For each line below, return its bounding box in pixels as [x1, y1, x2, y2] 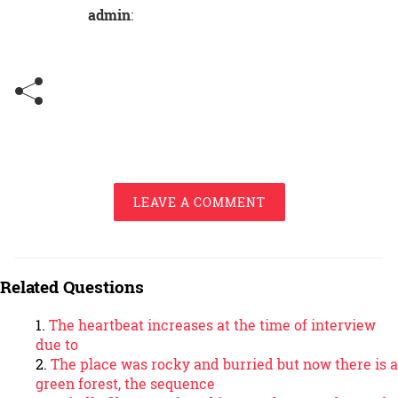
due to [36, 334, 78, 354]
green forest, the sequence [36, 373, 215, 393]
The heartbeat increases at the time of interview [49, 314, 376, 334]
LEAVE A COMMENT [132, 194, 266, 211]
